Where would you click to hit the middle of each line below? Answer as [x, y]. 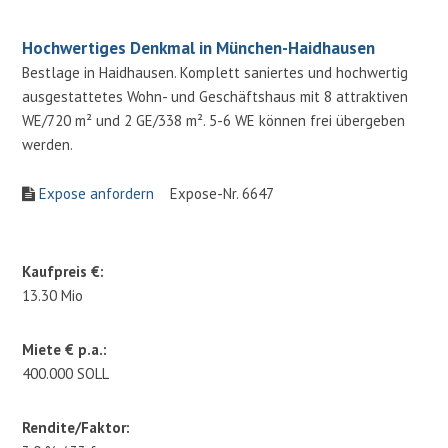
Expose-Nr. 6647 [214, 193]
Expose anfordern [97, 193]
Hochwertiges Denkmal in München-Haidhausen [199, 47]
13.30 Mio [53, 295]
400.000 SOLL [66, 373]
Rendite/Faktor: [76, 427]
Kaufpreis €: [63, 271]
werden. [49, 144]
